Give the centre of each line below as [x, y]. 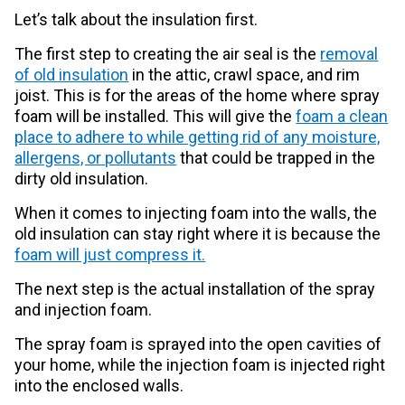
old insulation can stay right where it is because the [198, 234]
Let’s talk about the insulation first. [137, 20]
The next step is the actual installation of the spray [195, 289]
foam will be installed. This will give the [155, 117]
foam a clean [342, 117]
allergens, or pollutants [96, 158]
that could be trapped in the [276, 158]
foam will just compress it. [110, 255]
